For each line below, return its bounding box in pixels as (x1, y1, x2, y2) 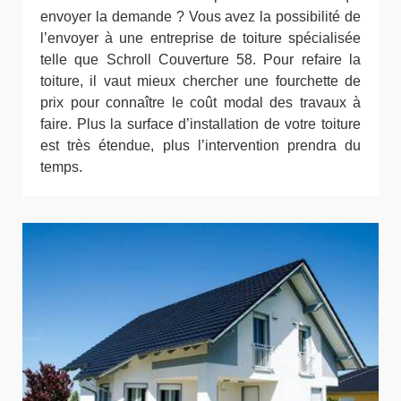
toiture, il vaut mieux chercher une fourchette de (40, 73, 361, 89)
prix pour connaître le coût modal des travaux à (40, 94, 361, 110)
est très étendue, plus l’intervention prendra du (40, 137, 361, 153)
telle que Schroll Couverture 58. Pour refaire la (40, 51, 361, 67)
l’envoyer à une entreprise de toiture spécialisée (40, 30, 361, 46)
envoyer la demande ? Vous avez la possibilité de (40, 8, 361, 24)
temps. (40, 158, 82, 175)
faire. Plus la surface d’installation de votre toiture (40, 115, 361, 132)
